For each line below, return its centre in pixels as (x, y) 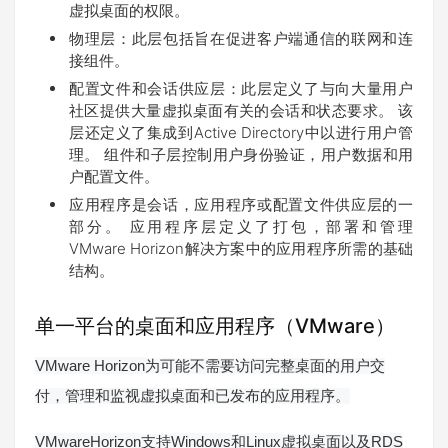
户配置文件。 (114, 177)
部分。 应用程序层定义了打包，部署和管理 (241, 227)
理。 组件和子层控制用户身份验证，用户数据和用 (241, 155)
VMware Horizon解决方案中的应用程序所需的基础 (241, 249)
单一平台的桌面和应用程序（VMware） (215, 326)
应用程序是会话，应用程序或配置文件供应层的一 (241, 205)
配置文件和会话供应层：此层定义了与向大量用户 (241, 89)
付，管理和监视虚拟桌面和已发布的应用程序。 (192, 396)
